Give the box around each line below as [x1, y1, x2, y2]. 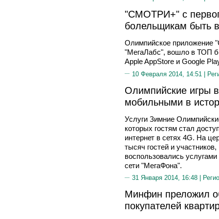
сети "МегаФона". [125, 161, 182, 170]
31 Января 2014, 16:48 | [132, 174, 203, 181]
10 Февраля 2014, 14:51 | [132, 70, 207, 78]
